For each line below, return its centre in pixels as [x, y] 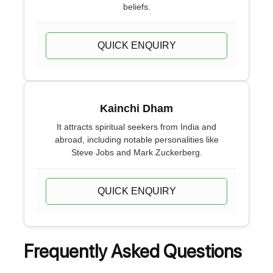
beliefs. [136, 7]
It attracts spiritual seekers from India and [136, 127]
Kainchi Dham [136, 108]
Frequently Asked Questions [133, 251]
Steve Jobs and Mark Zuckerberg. [136, 152]
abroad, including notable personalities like [136, 140]
